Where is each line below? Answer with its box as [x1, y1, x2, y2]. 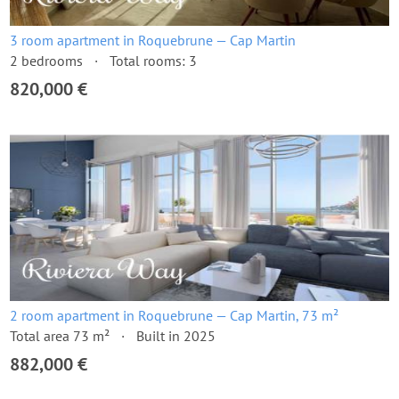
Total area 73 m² [10, 327, 110, 345]
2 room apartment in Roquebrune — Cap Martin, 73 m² [10, 306, 338, 324]
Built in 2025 [136, 327, 216, 345]
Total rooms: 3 [110, 52, 197, 69]
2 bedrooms [10, 52, 83, 69]
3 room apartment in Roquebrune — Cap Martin [10, 31, 296, 49]
